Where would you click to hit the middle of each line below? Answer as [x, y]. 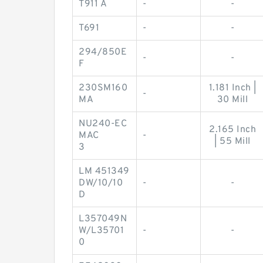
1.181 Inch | [232, 88]
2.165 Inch [232, 129]
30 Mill [232, 100]
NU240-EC [103, 124]
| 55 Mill [232, 141]
